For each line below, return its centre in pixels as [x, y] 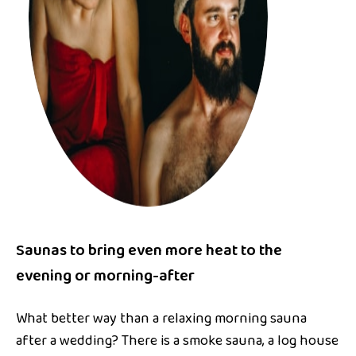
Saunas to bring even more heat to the [149, 251]
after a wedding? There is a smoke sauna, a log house [177, 341]
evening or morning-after [105, 277]
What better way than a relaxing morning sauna [161, 319]
